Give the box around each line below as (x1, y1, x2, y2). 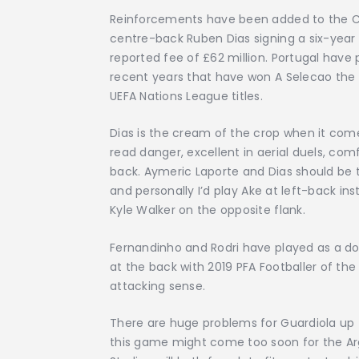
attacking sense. (110, 277, 206, 294)
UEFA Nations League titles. (110, 87, 264, 104)
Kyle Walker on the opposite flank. (110, 202, 305, 219)
